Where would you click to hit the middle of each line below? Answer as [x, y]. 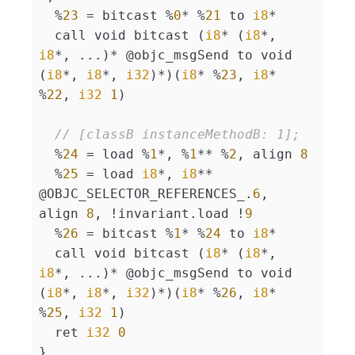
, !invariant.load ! [170, 214]
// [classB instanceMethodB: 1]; [177, 135]
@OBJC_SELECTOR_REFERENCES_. [146, 194]
